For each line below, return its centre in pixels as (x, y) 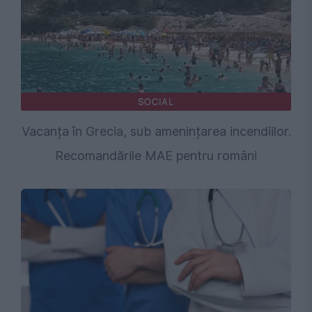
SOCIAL (156, 102)
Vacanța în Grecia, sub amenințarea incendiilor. (156, 132)
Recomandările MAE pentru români (156, 156)
